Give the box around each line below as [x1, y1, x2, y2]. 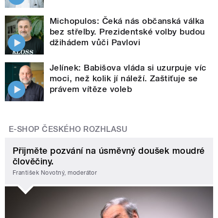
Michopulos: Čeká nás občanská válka [50, 16, 204, 26]
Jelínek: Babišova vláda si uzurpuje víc [50, 62, 207, 73]
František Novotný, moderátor [13, 169, 97, 177]
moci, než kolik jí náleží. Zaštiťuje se [50, 73, 198, 83]
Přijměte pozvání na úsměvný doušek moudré [13, 145, 205, 156]
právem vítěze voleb [50, 84, 132, 94]
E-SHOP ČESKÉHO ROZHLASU [9, 124, 128, 134]
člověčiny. [13, 156, 54, 166]
